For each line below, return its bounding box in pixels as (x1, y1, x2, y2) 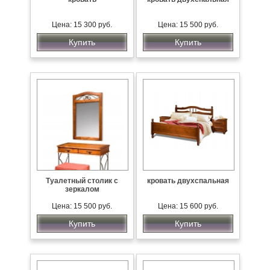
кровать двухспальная (147, 177, 229, 185)
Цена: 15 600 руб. (158, 202, 218, 210)
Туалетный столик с (46, 177, 118, 185)
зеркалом (64, 185, 99, 193)
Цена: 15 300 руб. (52, 20, 112, 29)
